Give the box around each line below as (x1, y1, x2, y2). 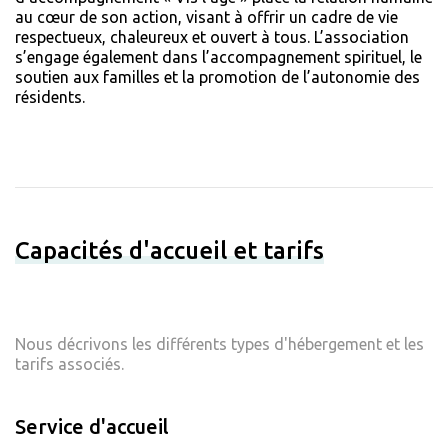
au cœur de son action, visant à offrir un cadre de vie (15, 8, 398, 27)
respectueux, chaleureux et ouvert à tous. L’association (15, 28, 409, 47)
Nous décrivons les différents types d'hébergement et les (15, 335, 424, 354)
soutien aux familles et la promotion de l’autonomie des (15, 68, 420, 87)
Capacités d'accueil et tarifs (15, 237, 324, 265)
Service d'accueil (15, 415, 169, 439)
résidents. (15, 88, 85, 107)
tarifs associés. (15, 355, 124, 374)
